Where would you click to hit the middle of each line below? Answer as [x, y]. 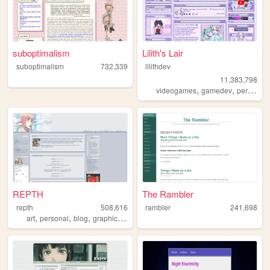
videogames [177, 90]
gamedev [217, 90]
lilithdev [158, 66]
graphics [105, 218]
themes [138, 218]
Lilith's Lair [163, 53]
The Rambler [168, 193]
